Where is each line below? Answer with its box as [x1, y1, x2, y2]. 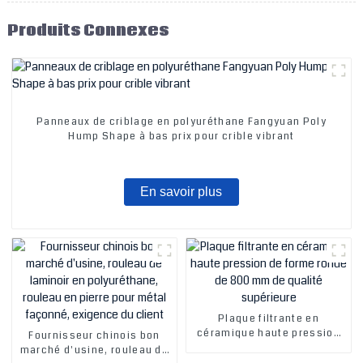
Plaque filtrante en [217, 311, 320, 326]
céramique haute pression [197, 326, 340, 340]
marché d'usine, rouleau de [19, 343, 169, 357]
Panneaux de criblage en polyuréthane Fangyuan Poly [36, 115, 327, 130]
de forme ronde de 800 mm [195, 340, 342, 355]
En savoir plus [140, 185, 223, 199]
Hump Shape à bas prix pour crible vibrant [68, 130, 295, 144]
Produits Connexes [6, 20, 169, 42]
